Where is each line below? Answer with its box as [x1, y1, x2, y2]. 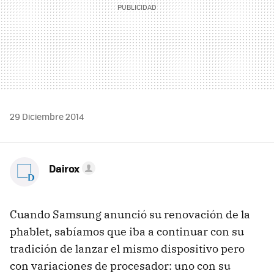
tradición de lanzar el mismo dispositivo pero [10, 242, 245, 256]
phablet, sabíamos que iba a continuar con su [10, 224, 244, 239]
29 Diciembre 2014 [10, 110, 84, 123]
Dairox [49, 161, 80, 176]
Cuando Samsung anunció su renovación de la [10, 207, 250, 222]
